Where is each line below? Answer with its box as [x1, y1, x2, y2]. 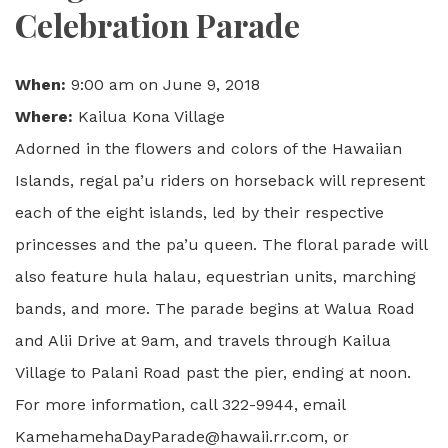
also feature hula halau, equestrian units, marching [15, 266, 416, 286]
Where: [15, 106, 73, 126]
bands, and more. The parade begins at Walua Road [15, 298, 415, 318]
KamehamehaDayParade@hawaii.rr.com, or [15, 426, 349, 446]
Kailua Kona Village [73, 106, 225, 126]
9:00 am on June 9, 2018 [66, 74, 260, 94]
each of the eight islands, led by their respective [15, 202, 384, 222]
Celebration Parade [15, 2, 300, 46]
